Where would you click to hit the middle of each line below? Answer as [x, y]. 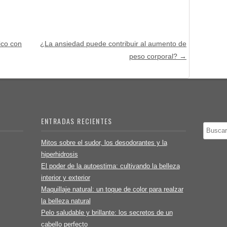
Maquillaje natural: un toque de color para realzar [112, 189]
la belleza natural [66, 201]
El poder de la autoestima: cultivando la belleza [110, 166]
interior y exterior [65, 177]
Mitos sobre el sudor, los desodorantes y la [104, 142]
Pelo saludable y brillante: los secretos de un [107, 212]
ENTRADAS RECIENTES [77, 121]
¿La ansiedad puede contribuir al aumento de [113, 44]
